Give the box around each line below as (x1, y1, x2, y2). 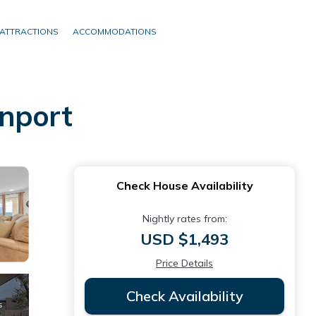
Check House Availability (116, 178, 253, 193)
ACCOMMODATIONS (73, 26, 157, 37)
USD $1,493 (140, 229, 229, 249)
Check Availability (126, 287, 243, 305)
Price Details (156, 257, 213, 269)
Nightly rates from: (142, 212, 227, 225)
